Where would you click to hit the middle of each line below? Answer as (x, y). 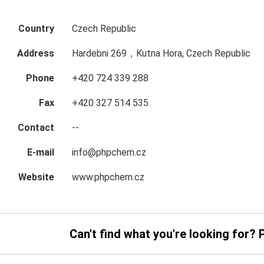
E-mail (40, 152)
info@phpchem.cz (109, 152)
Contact (36, 128)
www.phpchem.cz (108, 177)
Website (36, 177)
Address (35, 53)
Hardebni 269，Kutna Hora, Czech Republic (161, 53)
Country (36, 29)
